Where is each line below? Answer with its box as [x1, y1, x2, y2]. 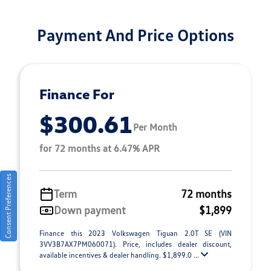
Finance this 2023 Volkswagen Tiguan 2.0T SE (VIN [39, 229, 232, 238]
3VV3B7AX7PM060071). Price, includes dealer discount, [39, 240, 232, 249]
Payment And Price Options [37, 24, 234, 45]
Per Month [133, 120, 177, 133]
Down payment [54, 203, 126, 217]
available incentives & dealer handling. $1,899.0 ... [39, 250, 201, 260]
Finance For [39, 85, 114, 103]
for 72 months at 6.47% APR [39, 142, 160, 155]
